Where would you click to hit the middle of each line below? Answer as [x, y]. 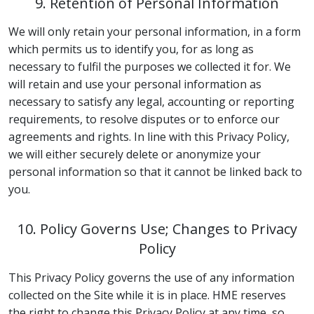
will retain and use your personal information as [135, 84]
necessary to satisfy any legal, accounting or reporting [151, 102]
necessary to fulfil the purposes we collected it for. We [150, 67]
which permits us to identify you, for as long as [131, 49]
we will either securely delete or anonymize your [135, 154]
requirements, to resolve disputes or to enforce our [144, 119]
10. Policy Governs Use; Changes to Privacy [157, 229]
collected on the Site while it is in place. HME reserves [147, 295]
